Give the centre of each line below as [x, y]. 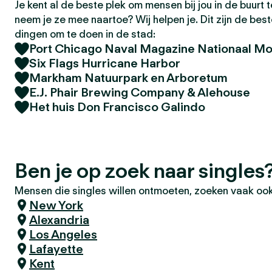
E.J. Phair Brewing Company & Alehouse [140, 92]
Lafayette [56, 249]
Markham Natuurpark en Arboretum [128, 78]
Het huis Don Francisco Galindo [117, 107]
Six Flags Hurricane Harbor [105, 63]
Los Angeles [63, 234]
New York [56, 205]
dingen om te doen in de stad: [85, 34]
